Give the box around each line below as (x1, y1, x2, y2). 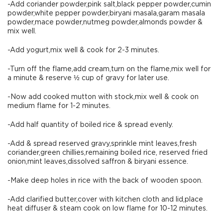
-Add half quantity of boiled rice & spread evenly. (7, 121, 173, 128)
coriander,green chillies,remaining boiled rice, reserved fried (7, 149, 208, 156)
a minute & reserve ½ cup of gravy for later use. (7, 75, 169, 82)
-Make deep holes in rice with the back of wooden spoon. (7, 177, 203, 184)
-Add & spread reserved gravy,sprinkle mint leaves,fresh (7, 140, 197, 147)
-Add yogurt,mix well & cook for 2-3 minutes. (7, 47, 159, 54)
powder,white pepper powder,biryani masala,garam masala (7, 10, 205, 17)
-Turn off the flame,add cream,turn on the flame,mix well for (7, 66, 211, 73)
